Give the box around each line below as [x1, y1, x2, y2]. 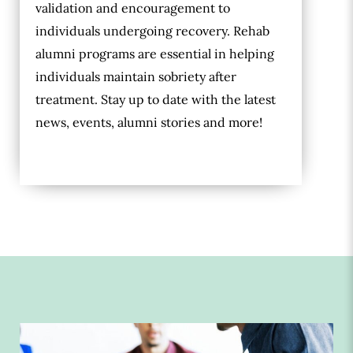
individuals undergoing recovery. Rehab [35, 23, 269, 39]
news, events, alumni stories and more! [35, 114, 262, 131]
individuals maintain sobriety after [35, 69, 236, 85]
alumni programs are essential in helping [35, 46, 274, 62]
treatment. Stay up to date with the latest [35, 91, 276, 108]
